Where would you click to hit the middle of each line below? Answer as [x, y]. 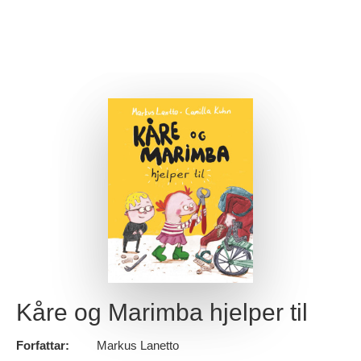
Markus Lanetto [138, 346]
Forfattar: [43, 346]
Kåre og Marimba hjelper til [162, 313]
